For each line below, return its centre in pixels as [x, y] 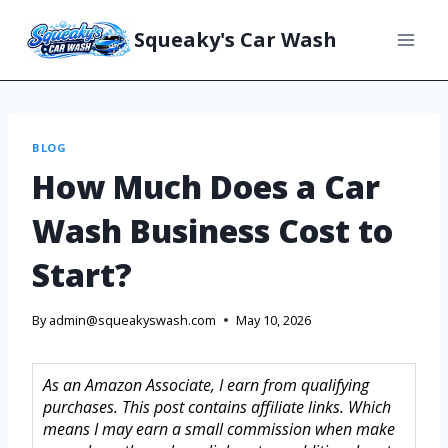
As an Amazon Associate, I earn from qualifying [206, 385]
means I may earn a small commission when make [219, 429]
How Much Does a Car [206, 186]
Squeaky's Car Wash [235, 39]
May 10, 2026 [274, 320]
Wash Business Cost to [212, 230]
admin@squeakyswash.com [133, 320]
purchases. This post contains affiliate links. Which [217, 407]
